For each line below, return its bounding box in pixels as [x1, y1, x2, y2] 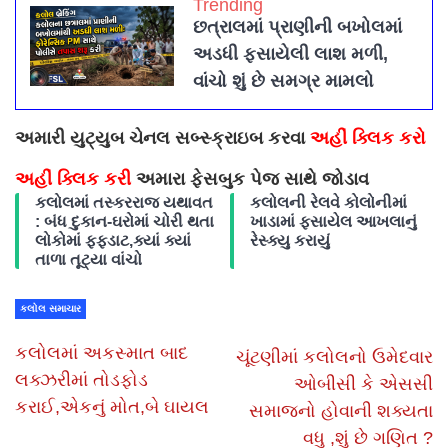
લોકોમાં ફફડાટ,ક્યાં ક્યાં [35, 232, 191, 250]
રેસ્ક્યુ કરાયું [250, 232, 330, 250]
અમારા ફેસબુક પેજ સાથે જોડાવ [136, 169, 374, 190]
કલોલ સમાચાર [20, 303, 81, 315]
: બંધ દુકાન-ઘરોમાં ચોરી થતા [35, 213, 214, 231]
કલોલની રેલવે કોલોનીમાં [250, 194, 407, 212]
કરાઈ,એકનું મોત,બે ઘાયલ [15, 397, 209, 418]
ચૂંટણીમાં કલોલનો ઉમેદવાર [236, 347, 433, 368]
